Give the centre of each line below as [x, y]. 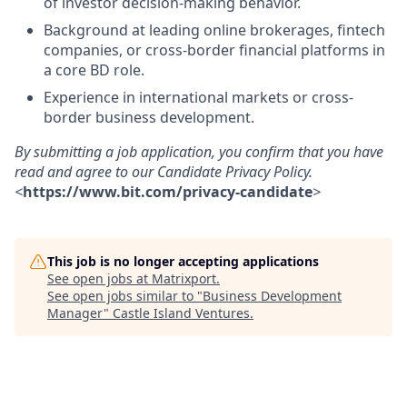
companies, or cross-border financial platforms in [214, 50]
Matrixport [184, 278]
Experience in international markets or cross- [199, 97]
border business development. [149, 117]
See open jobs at [99, 278]
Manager [75, 313]
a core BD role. [94, 70]
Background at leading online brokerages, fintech [214, 30]
